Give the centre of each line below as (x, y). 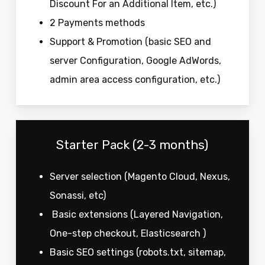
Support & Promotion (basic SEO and (130, 42)
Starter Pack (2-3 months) (132, 145)
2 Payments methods (97, 23)
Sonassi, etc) (79, 196)
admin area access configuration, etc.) (135, 80)
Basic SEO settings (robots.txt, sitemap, (138, 253)
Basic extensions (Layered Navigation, (136, 215)
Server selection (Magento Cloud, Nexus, (140, 177)
